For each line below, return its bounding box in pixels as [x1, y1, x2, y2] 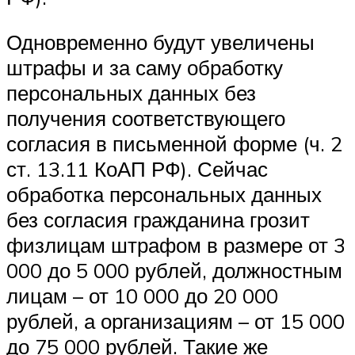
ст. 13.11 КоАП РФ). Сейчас [6, 156, 268, 182]
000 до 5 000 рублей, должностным [6, 258, 342, 284]
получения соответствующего [6, 105, 285, 132]
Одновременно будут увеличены [6, 29, 315, 55]
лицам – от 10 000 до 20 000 [6, 283, 278, 309]
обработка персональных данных [6, 181, 322, 208]
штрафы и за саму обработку [6, 55, 283, 81]
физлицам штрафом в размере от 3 [6, 232, 345, 258]
